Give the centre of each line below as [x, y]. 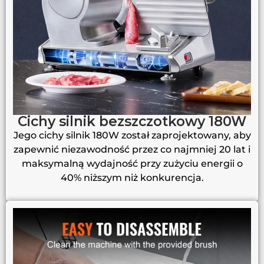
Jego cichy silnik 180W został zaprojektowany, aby [132, 136]
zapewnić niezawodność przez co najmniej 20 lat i [132, 150]
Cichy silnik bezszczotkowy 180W [132, 122]
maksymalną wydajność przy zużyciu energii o [132, 164]
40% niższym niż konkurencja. [132, 178]
